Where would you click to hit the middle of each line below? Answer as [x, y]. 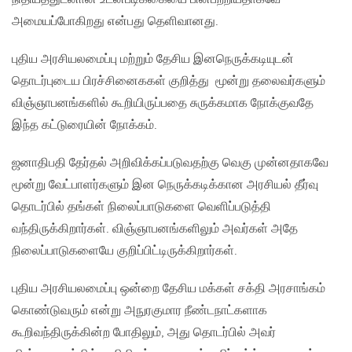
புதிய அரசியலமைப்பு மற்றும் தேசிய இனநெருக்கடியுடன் [153, 60]
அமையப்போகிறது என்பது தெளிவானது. [115, 22]
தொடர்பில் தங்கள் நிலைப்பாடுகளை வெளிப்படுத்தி [141, 207]
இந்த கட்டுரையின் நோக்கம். [84, 126]
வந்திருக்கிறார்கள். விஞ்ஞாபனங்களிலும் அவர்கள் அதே [155, 229]
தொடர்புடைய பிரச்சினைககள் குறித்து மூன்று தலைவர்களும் [169, 82]
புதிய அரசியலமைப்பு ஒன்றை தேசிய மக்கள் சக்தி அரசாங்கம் [169, 289]
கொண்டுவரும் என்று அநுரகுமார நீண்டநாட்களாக [139, 311]
